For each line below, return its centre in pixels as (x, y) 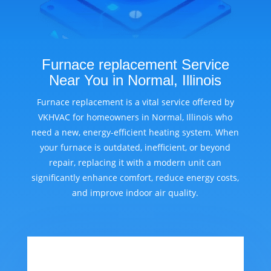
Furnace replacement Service (135, 65)
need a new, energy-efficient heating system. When (135, 132)
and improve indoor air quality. (135, 193)
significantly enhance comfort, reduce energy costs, (135, 178)
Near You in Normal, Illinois (135, 80)
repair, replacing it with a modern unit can (135, 163)
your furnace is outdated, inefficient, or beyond (135, 148)
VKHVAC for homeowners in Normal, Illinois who (135, 117)
